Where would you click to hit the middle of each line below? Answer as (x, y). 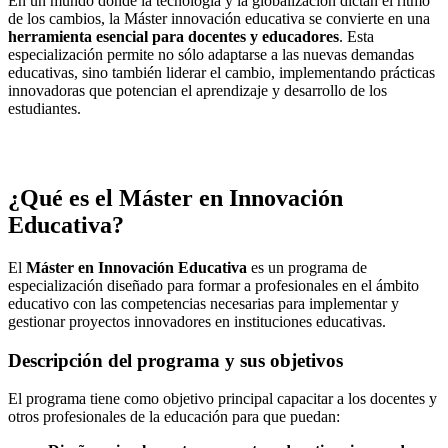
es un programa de (307, 267)
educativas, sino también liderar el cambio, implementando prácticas (221, 73)
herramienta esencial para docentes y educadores (173, 37)
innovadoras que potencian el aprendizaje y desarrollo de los (197, 91)
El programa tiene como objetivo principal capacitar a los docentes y (222, 399)
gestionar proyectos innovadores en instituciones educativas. (197, 321)
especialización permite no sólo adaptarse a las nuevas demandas (211, 55)
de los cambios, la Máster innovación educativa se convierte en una (219, 19)
